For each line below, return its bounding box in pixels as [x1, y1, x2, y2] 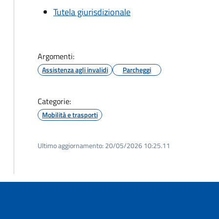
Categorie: [38, 95, 71, 107]
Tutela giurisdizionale [53, 5, 131, 19]
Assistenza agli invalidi [42, 65, 108, 75]
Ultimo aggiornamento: [38, 140, 104, 151]
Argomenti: [38, 50, 74, 62]
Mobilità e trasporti [42, 109, 98, 120]
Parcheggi [123, 65, 151, 75]
